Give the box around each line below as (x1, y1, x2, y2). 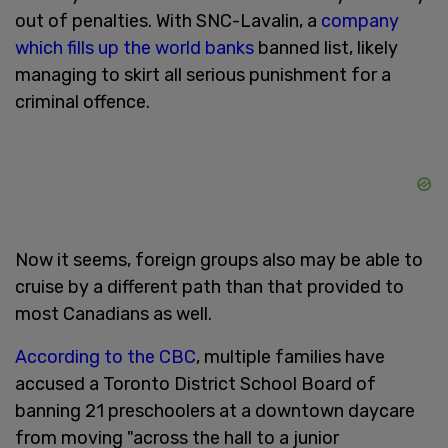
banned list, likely (258, 36, 398, 59)
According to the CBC (15, 345, 196, 368)
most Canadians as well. (15, 302, 212, 325)
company (321, 9, 399, 32)
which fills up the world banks (15, 36, 258, 59)
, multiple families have (196, 345, 385, 368)
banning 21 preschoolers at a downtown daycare (15, 399, 415, 422)
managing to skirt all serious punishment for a (15, 63, 391, 86)
